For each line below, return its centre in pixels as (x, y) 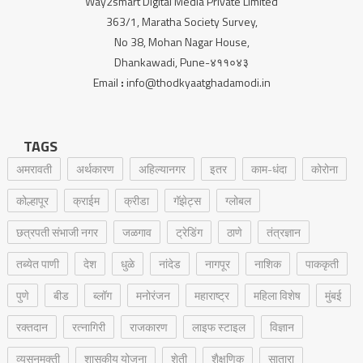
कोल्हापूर (32, 201)
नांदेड (169, 264)
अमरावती (34, 169)
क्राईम (86, 201)
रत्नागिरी (88, 327)
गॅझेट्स (187, 201)
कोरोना (324, 169)
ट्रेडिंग (189, 232)
